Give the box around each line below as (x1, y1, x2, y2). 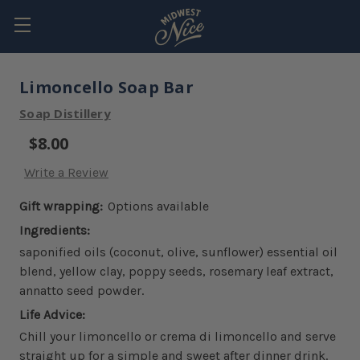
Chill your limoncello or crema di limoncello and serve (19, 329, 336, 345)
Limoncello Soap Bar (19, 76, 194, 98)
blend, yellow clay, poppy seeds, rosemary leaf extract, (19, 264, 333, 280)
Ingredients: (19, 223, 90, 239)
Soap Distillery (19, 105, 111, 121)
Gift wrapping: (19, 198, 103, 215)
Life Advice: (19, 307, 85, 323)
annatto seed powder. (19, 283, 144, 299)
